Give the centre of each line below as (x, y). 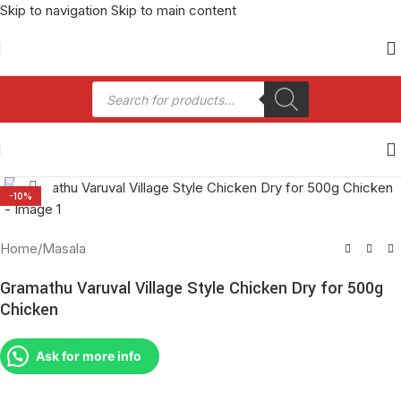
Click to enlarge (102, 187)
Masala (64, 248)
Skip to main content (174, 10)
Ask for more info (89, 356)
